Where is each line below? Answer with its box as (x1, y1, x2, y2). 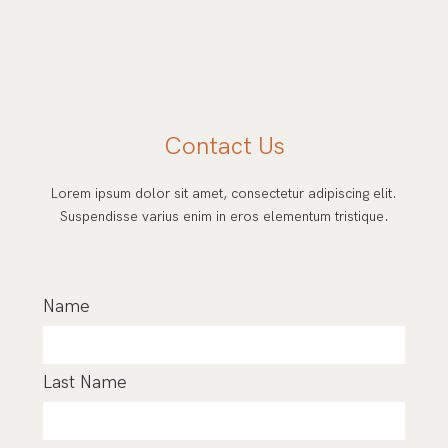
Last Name (42, 371, 127, 393)
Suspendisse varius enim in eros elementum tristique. (59, 207, 389, 225)
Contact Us (163, 131, 285, 161)
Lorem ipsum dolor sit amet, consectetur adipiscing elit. (51, 184, 397, 202)
